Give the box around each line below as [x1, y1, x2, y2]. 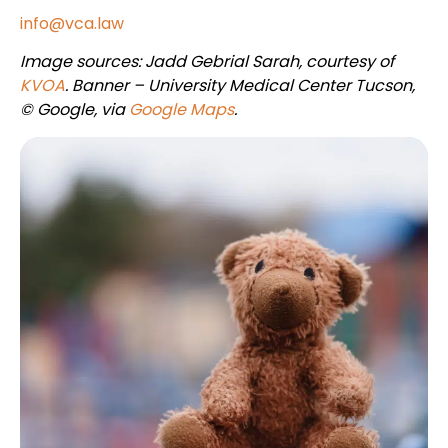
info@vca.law [20, 11, 124, 35]
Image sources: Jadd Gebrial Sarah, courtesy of [20, 50, 394, 74]
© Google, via [20, 98, 129, 122]
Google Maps [129, 98, 234, 122]
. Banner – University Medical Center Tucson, [65, 74, 415, 98]
